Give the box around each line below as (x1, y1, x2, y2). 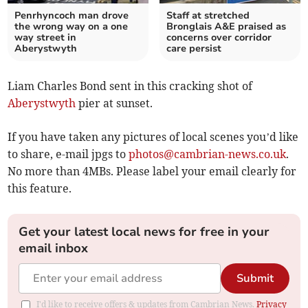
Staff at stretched (166, 9, 250, 23)
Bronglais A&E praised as (166, 20, 286, 34)
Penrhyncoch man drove (14, 9, 129, 23)
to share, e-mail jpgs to (8, 147, 129, 162)
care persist (166, 42, 221, 56)
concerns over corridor (166, 31, 272, 45)
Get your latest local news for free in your (19, 223, 270, 241)
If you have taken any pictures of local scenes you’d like (8, 130, 299, 144)
